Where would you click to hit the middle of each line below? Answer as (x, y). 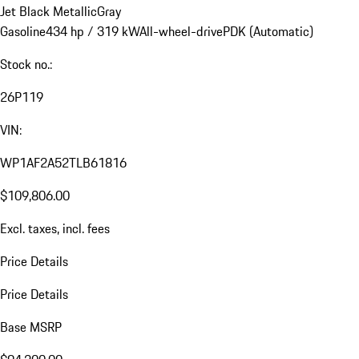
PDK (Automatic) (268, 32)
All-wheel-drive (181, 32)
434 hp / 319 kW (93, 32)
